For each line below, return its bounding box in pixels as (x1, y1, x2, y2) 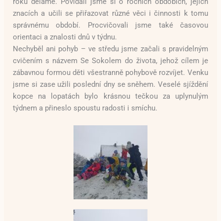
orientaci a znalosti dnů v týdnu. (13, 32, 117, 41)
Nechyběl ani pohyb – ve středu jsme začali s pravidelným (13, 44, 208, 53)
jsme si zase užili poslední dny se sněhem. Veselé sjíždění (13, 79, 208, 89)
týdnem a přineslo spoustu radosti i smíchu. (13, 103, 158, 112)
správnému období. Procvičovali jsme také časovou (13, 20, 208, 30)
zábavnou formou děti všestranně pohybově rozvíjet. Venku (13, 68, 208, 77)
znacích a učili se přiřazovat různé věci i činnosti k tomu (13, 8, 208, 18)
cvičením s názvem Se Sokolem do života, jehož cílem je (13, 56, 208, 65)
